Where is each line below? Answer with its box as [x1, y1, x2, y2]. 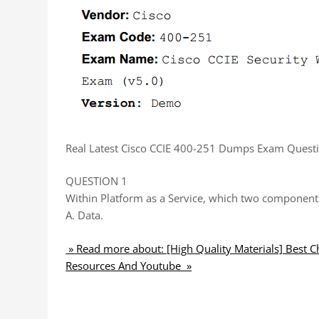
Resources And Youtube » [66, 258, 192, 273]
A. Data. [66, 208, 104, 222]
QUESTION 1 [66, 174, 128, 188]
